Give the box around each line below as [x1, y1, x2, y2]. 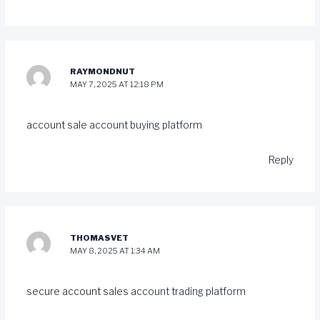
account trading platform [130, 285, 246, 297]
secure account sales [26, 285, 131, 297]
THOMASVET [70, 232, 129, 243]
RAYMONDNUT [70, 66, 136, 77]
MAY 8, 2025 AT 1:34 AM [70, 245, 161, 256]
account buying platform [89, 119, 202, 131]
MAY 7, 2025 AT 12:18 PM [70, 79, 164, 90]
